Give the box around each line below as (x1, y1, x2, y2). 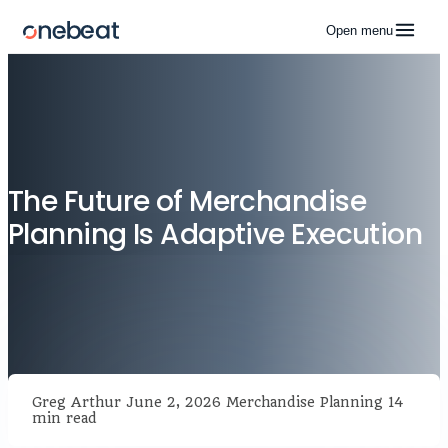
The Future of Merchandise (8, 181, 367, 221)
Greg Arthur (32, 394, 121, 410)
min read (32, 410, 97, 426)
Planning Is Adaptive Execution (8, 214, 423, 254)
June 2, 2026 (126, 394, 221, 410)
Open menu (326, 22, 393, 38)
